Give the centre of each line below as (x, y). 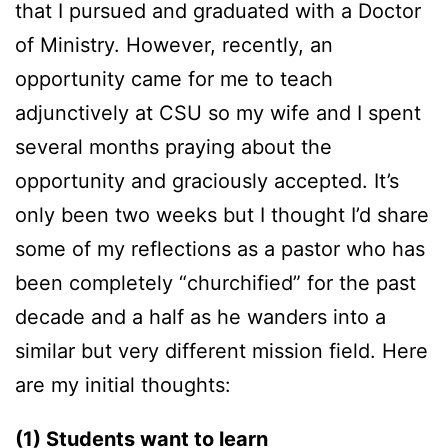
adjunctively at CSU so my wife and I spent (218, 113)
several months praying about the (173, 147)
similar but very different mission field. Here (221, 351)
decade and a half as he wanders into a (200, 317)
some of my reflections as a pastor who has (220, 249)
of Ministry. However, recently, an (174, 45)
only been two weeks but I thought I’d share (222, 215)
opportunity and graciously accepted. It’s (207, 181)
